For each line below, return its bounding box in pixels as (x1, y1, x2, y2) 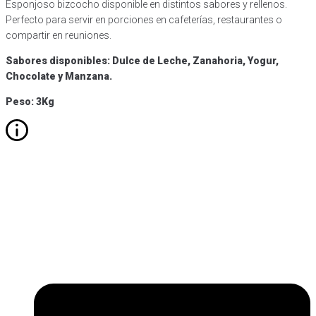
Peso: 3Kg (6, 95, 54, 107)
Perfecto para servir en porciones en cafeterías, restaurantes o (6, 13, 282, 25)
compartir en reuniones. (6, 29, 111, 41)
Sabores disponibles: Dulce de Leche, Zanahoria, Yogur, (6, 54, 279, 66)
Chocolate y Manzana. (6, 70, 112, 82)
